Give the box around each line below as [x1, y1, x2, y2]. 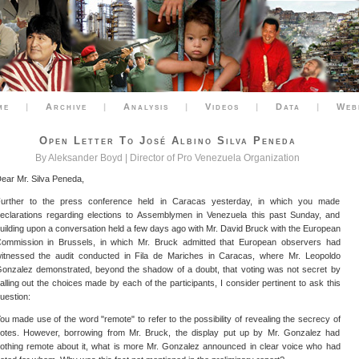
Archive [46, 102, 87, 111]
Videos [205, 102, 240, 111]
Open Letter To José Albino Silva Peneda [38, 135, 296, 147]
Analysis [123, 102, 169, 111]
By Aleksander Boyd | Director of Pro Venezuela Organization [35, 152, 300, 163]
